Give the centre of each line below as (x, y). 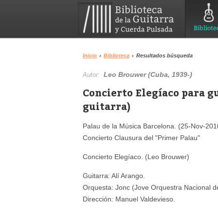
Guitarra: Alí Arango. (114, 176)
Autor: (93, 75)
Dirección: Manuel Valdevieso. (129, 199)
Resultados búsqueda (165, 55)
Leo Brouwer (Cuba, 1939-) (148, 74)
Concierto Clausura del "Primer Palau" (142, 138)
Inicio (90, 55)
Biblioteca (117, 55)
